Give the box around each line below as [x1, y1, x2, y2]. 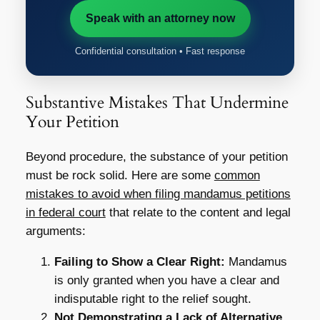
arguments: [25, 224, 86, 239]
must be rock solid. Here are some [25, 169, 214, 183]
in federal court [25, 206, 106, 220]
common [214, 169, 260, 183]
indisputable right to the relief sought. [54, 292, 251, 306]
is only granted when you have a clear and [54, 274, 279, 288]
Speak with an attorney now [85, 12, 235, 25]
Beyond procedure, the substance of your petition [25, 150, 288, 164]
